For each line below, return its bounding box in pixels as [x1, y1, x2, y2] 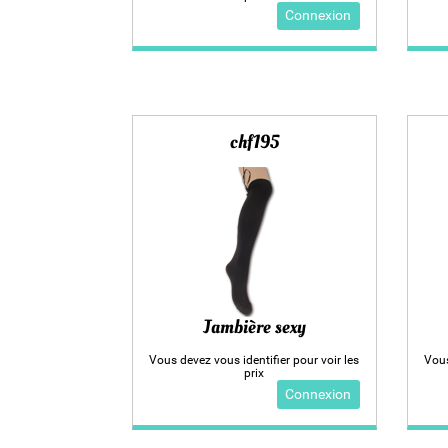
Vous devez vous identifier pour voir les [149, 353, 360, 368]
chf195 [229, 129, 279, 156]
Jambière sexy [202, 313, 306, 340]
